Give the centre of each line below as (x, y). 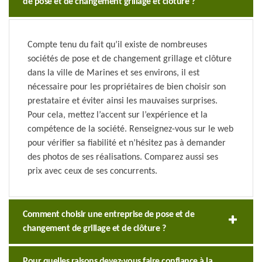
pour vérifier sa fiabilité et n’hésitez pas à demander (127, 144)
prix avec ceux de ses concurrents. (92, 172)
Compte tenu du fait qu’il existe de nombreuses (117, 45)
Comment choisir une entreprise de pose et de (108, 215)
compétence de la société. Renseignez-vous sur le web (130, 130)
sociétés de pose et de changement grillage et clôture (130, 59)
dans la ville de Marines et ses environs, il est (113, 73)
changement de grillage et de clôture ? (94, 229)
